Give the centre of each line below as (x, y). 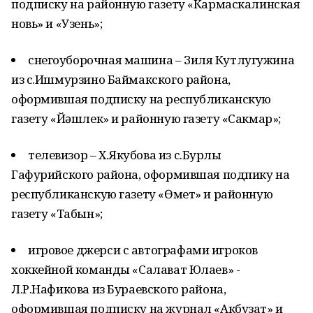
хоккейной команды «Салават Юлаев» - (126, 269)
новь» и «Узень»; (57, 23)
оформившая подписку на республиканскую (141, 99)
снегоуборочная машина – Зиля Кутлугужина (161, 60)
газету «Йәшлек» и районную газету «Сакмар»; (146, 118)
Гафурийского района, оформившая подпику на (151, 174)
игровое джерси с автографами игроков (143, 250)
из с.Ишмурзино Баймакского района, (121, 79)
